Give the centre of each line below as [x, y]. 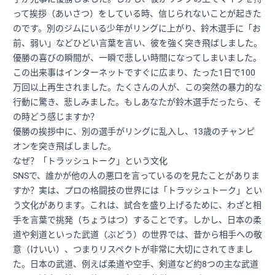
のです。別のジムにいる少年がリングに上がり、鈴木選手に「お [137, 28]
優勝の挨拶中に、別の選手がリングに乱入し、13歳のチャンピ [134, 131]
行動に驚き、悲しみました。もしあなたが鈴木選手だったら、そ [137, 102]
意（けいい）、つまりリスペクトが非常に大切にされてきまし [133, 249]
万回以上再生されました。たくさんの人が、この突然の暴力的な [137, 87]
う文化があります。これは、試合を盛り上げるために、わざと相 [137, 205]
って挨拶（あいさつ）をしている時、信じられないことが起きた [137, 13]
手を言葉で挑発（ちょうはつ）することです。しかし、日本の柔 [137, 219]
